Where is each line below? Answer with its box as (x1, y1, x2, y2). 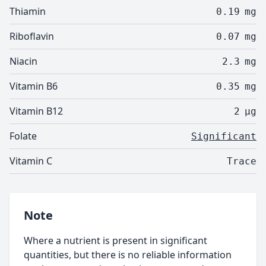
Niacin (9, 55, 37, 68)
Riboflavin (9, 30, 54, 43)
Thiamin (9, 5, 46, 18)
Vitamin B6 (9, 80, 58, 93)
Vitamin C (9, 154, 52, 167)
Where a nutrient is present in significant (24, 234, 207, 247)
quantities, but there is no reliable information (24, 248, 232, 261)
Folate (9, 129, 37, 142)
